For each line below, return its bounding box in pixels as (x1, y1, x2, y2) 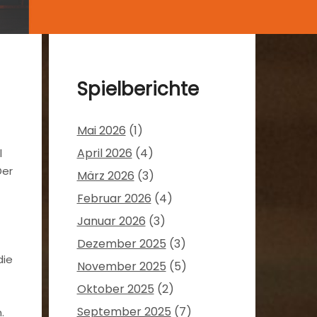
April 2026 (76, 145, 132, 162)
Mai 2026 (76, 122, 126, 139)
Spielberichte (76, 76, 199, 103)
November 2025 (76, 258, 166, 275)
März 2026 (76, 168, 134, 185)
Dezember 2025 (76, 236, 166, 253)
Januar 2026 (76, 213, 146, 230)
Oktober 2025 (76, 281, 154, 298)
